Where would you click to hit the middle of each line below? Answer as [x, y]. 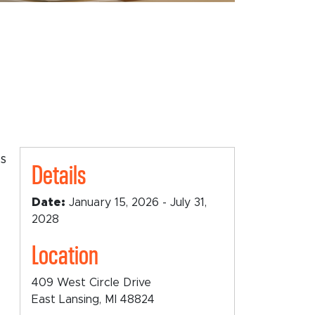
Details [59, 174]
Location [65, 254]
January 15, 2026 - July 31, [136, 203]
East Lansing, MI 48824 [94, 300]
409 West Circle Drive [92, 283]
